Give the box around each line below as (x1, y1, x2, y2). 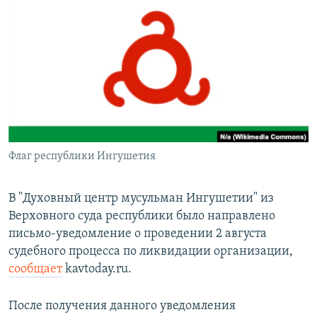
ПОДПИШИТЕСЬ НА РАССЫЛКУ (13, 32, 181, 45)
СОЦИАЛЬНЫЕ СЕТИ (13, 71, 96, 81)
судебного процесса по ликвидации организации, (8, 245, 293, 259)
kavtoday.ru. (62, 263, 132, 277)
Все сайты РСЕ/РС (24, 166, 123, 180)
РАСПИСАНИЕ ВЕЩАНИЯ (13, 6, 144, 20)
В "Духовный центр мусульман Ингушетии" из (8, 192, 274, 206)
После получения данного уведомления (8, 299, 236, 313)
